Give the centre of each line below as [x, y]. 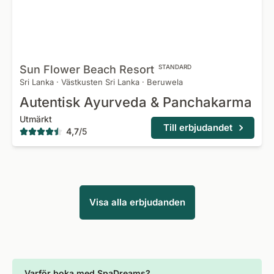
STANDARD [175, 67]
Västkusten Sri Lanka [100, 82]
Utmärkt [36, 119]
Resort [137, 69]
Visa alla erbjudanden [137, 202]
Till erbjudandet [198, 128]
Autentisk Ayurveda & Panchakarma [136, 102]
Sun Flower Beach [68, 69]
